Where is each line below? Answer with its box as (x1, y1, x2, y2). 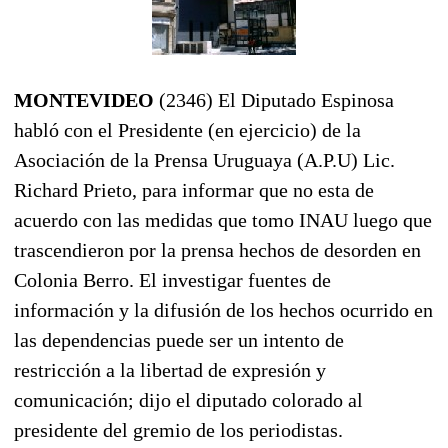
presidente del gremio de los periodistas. (14, 418, 343, 441)
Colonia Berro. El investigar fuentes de (14, 268, 331, 291)
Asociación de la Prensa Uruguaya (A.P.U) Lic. (14, 148, 395, 171)
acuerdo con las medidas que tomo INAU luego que (14, 208, 432, 231)
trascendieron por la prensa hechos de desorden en (14, 238, 421, 261)
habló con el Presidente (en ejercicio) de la (14, 118, 361, 141)
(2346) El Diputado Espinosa (154, 88, 394, 111)
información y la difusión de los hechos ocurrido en (14, 298, 433, 321)
